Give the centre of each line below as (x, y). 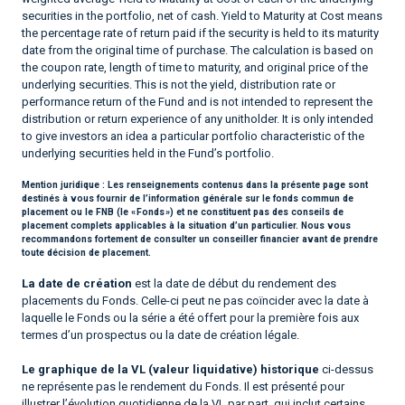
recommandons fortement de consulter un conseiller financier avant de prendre (200, 239)
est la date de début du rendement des (234, 283)
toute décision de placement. (86, 252)
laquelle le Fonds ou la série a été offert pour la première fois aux (190, 317)
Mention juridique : (63, 184)
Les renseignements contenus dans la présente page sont (238, 184)
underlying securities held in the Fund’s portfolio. (148, 154)
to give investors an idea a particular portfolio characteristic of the (193, 137)
